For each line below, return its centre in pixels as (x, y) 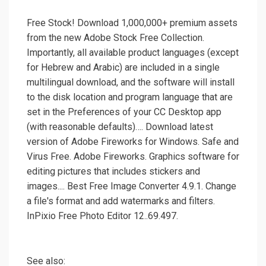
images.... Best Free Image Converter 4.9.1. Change (132, 186)
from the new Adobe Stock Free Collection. (115, 38)
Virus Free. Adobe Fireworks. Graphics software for (133, 157)
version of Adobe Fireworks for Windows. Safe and (133, 142)
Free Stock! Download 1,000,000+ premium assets (132, 23)
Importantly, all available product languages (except (133, 53)
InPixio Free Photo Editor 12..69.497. (102, 216)
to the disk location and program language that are (130, 97)
